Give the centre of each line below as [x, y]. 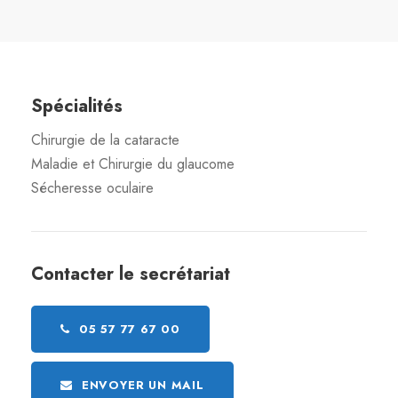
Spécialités [77, 106]
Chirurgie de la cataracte [105, 139]
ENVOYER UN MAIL [143, 385]
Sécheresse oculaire [92, 187]
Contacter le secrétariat [131, 274]
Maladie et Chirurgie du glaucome [133, 163]
